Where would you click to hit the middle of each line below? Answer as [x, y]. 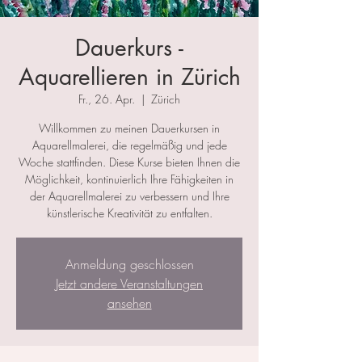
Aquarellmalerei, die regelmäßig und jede [129, 145]
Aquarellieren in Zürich [129, 77]
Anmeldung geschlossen [129, 265]
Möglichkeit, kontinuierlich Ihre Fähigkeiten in [129, 179]
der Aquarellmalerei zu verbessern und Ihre [129, 196]
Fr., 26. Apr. [107, 99]
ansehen [129, 303]
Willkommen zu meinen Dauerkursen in [129, 128]
